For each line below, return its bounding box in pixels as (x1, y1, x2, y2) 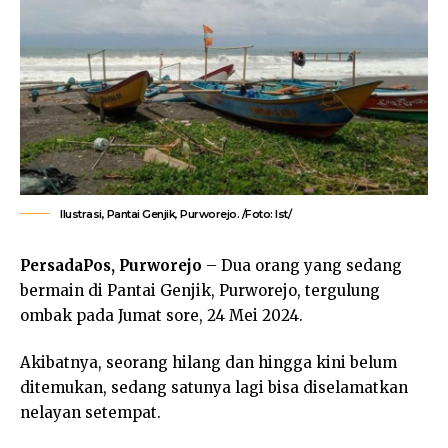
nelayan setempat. (20, 403, 161, 423)
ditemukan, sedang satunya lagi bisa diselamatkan (20, 378, 408, 398)
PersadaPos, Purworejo (20, 255, 202, 275)
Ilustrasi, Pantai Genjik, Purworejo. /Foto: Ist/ (60, 206, 291, 221)
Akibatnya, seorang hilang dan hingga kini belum (20, 353, 397, 373)
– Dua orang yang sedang (202, 255, 402, 275)
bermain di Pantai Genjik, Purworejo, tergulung (20, 280, 380, 300)
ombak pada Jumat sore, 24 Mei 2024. (20, 305, 303, 325)
